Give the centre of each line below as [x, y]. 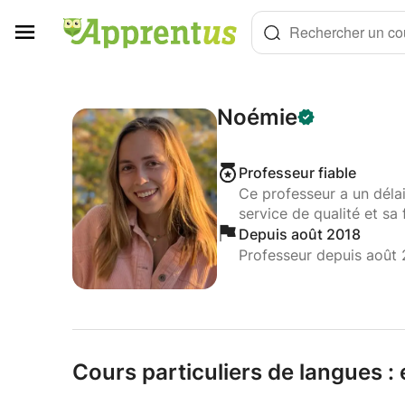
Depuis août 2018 [299, 234]
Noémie [257, 117]
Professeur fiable [297, 173]
